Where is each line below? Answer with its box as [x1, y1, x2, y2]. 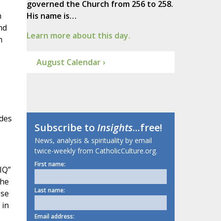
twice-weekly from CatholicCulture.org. [34, 146, 157, 156]
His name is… [26, 10, 76, 22]
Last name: [34, 186, 65, 195]
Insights [97, 121, 133, 135]
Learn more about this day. [26, 30, 130, 41]
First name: [34, 160, 66, 169]
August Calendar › [36, 57, 105, 68]
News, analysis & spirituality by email [34, 136, 152, 146]
